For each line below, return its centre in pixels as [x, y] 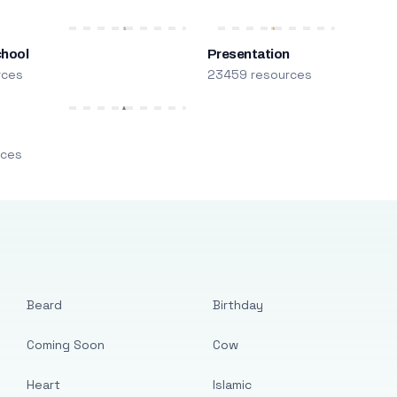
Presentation [248, 54]
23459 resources [259, 74]
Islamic [232, 385]
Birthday [237, 305]
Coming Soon [66, 345]
